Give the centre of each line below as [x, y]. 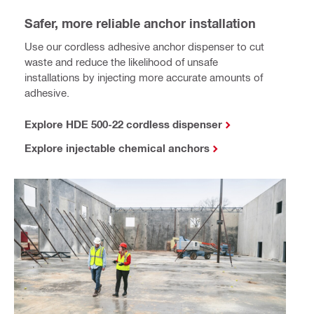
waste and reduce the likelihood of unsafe [121, 62]
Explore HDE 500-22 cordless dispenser [123, 124]
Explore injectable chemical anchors [117, 148]
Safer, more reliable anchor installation [140, 23]
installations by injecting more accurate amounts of [144, 77]
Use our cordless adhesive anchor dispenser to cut [144, 47]
